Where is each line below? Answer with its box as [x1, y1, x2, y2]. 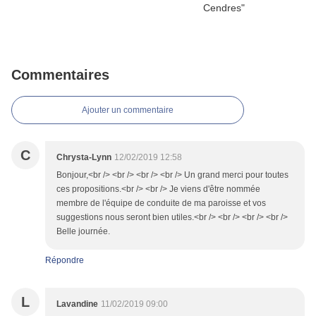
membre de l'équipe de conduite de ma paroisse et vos [56, 198, 266, 209]
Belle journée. [56, 226, 110, 237]
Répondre [45, 255, 84, 266]
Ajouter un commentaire [82, 105, 174, 116]
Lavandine [56, 299, 98, 310]
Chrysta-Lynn [56, 152, 111, 163]
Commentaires [11, 67, 109, 83]
